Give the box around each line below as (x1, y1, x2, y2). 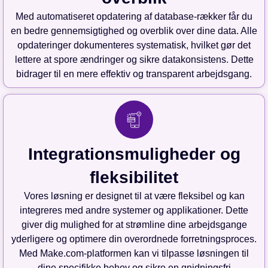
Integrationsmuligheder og (28, 145, 240, 164)
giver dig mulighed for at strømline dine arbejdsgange (21, 220, 247, 230)
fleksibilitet (90, 168, 178, 187)
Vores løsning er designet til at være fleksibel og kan (23, 191, 245, 202)
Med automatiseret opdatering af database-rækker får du (16, 11, 252, 22)
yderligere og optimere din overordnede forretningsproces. (11, 234, 257, 245)
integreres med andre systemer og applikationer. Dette (20, 205, 248, 216)
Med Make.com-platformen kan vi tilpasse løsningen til (19, 248, 249, 259)
